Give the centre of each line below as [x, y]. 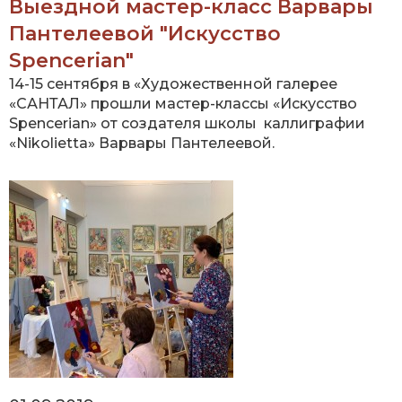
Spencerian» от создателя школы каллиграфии [187, 124]
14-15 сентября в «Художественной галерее [173, 84]
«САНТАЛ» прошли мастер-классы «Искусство [183, 104]
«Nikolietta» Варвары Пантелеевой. [142, 144]
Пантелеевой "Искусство [145, 34]
